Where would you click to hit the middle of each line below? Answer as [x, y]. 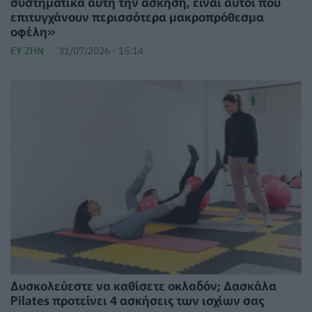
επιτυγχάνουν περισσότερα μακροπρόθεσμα [137, 17]
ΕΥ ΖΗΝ [27, 51]
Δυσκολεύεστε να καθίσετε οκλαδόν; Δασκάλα [143, 285]
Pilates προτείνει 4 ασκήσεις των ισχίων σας [137, 299]
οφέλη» [33, 31]
